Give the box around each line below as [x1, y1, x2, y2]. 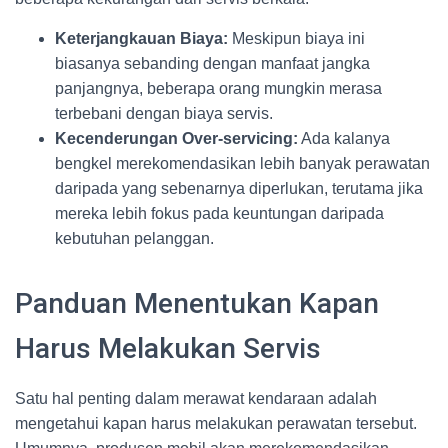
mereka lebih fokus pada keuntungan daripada [55, 205, 384, 222]
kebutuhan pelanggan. [55, 230, 214, 247]
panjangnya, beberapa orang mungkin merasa [55, 80, 382, 97]
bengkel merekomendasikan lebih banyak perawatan [55, 155, 430, 172]
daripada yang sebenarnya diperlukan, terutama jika [55, 180, 423, 197]
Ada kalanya [298, 130, 390, 147]
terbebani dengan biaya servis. [55, 105, 273, 122]
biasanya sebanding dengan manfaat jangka [55, 55, 370, 72]
